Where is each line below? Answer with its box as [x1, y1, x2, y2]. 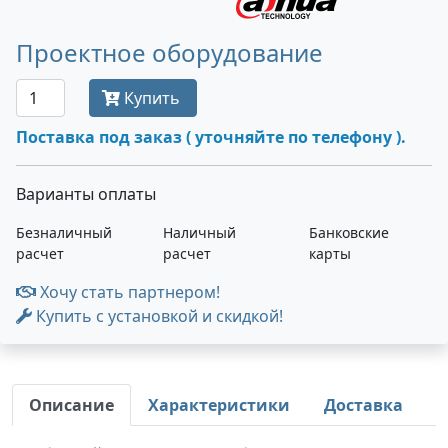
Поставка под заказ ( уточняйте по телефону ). [16, 126, 406, 148]
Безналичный [16, 223, 112, 242]
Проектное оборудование [16, 36, 323, 69]
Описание [29, 394, 114, 416]
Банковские [309, 223, 390, 242]
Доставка [324, 394, 403, 416]
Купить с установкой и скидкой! [32, 305, 283, 327]
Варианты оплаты [16, 183, 156, 205]
